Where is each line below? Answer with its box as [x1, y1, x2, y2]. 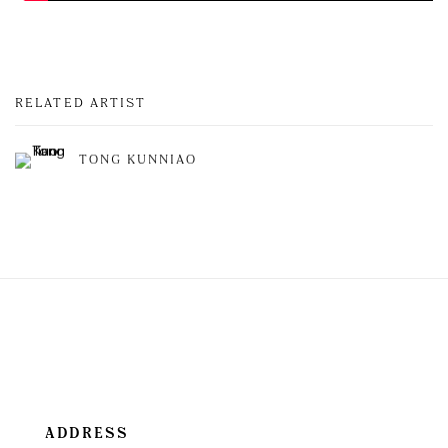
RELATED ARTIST [15, 96, 147, 110]
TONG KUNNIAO [79, 154, 198, 168]
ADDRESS [45, 426, 130, 441]
